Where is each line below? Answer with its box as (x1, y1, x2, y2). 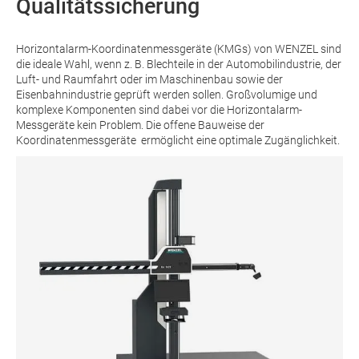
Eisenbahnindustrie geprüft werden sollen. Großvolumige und (16, 88, 317, 102)
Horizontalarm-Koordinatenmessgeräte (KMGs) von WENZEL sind (16, 42, 341, 56)
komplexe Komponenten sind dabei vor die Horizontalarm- (16, 103, 302, 117)
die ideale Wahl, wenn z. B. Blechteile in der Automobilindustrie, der (16, 58, 341, 71)
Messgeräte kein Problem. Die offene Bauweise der (16, 119, 264, 132)
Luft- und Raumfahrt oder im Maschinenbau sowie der (16, 73, 283, 87)
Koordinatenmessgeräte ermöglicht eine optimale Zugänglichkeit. (16, 134, 340, 147)
